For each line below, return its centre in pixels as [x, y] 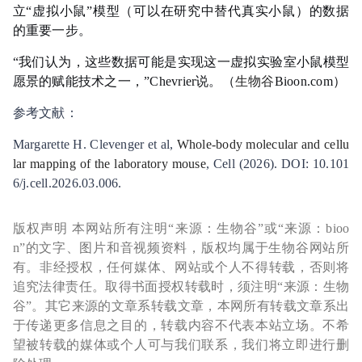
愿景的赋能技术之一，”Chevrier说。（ [124, 82]
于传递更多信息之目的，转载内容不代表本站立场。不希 [181, 326]
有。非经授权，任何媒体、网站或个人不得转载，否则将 [181, 267]
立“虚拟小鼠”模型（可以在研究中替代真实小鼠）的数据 [181, 11]
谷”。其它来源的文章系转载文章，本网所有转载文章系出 [181, 306]
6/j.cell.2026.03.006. [67, 183]
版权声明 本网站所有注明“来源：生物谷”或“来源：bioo [181, 229]
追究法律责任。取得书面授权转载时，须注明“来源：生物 [181, 287]
